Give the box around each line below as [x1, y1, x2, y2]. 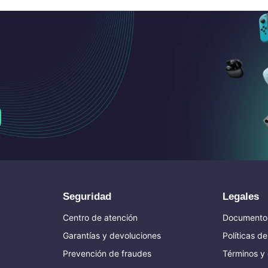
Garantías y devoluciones [63, 230, 161, 240]
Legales [223, 190, 259, 202]
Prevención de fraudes [63, 248, 151, 258]
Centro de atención [63, 212, 138, 223]
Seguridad [63, 190, 111, 202]
